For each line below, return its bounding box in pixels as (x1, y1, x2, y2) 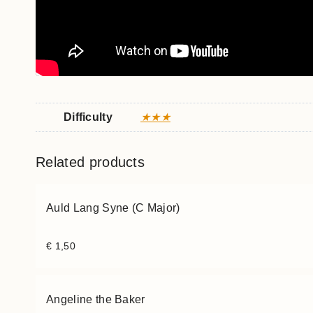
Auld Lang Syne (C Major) (46, 202, 180, 214)
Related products (36, 154, 145, 170)
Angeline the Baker (46, 293, 145, 305)
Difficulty (63, 111, 113, 124)
